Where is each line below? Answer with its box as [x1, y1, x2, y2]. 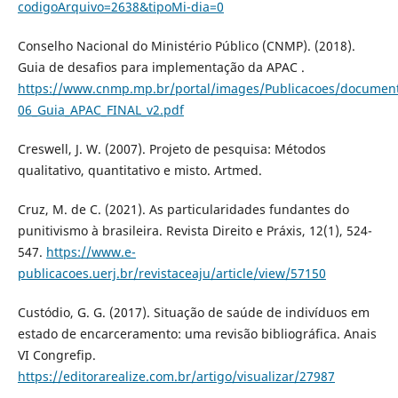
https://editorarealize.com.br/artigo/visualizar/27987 [17, 367, 335, 385]
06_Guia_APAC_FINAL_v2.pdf [17, 100, 184, 118]
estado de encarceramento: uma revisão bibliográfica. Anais [17, 324, 377, 342]
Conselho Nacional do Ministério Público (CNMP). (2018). [17, 36, 355, 54]
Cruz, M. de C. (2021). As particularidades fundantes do [17, 200, 349, 218]
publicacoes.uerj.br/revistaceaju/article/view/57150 [17, 264, 326, 282]
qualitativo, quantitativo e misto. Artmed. [17, 161, 262, 179]
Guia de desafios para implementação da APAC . [17, 58, 305, 76]
